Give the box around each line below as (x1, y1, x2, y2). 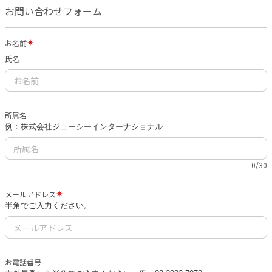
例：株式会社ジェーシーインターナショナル (5, 122, 163, 132)
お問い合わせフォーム (5, 4, 102, 18)
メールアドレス (5, 189, 56, 200)
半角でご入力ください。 (5, 201, 92, 211)
